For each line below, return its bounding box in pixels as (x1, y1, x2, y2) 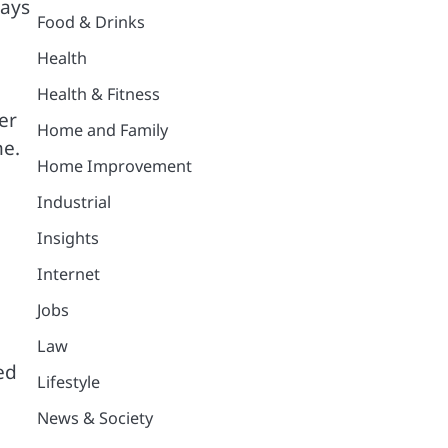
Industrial (36, 190, 111, 213)
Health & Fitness (36, 82, 160, 105)
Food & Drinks (36, 10, 145, 33)
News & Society (36, 406, 153, 429)
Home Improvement (36, 154, 192, 177)
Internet (36, 262, 100, 285)
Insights (36, 226, 99, 249)
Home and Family (36, 118, 168, 141)
